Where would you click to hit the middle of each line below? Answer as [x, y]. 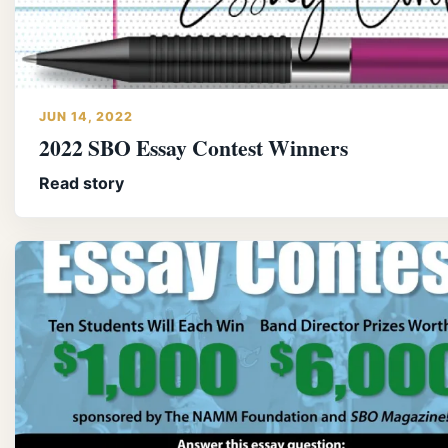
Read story [81, 182]
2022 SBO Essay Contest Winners [193, 147]
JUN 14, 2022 [86, 116]
